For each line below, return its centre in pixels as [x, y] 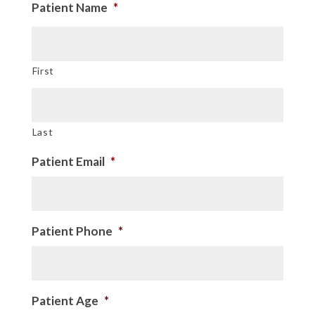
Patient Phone [72, 231]
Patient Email [68, 161]
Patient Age [65, 300]
